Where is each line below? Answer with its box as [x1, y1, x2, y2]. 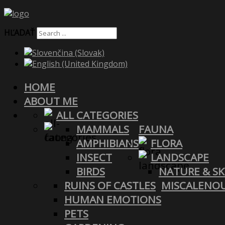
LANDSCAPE [151, 150, 209, 164]
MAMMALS [76, 122, 129, 136]
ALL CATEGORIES [56, 107, 138, 122]
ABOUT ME [24, 93, 78, 108]
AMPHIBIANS [76, 136, 139, 150]
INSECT [76, 150, 112, 164]
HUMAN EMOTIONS [64, 192, 161, 206]
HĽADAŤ [4, 27, 35, 38]
